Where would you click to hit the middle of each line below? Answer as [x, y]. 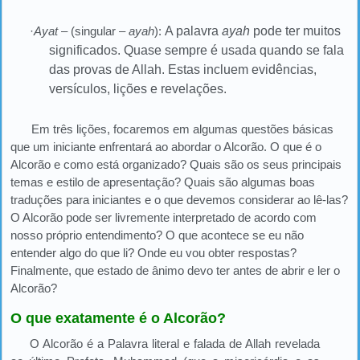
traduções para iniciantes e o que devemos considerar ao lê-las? [179, 200]
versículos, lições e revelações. [138, 89]
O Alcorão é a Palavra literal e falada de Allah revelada [175, 344]
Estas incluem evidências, [242, 70]
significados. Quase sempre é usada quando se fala [196, 50]
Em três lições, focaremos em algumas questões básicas [183, 129]
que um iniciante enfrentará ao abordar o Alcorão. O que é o [166, 147]
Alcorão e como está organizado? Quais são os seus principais [176, 164]
